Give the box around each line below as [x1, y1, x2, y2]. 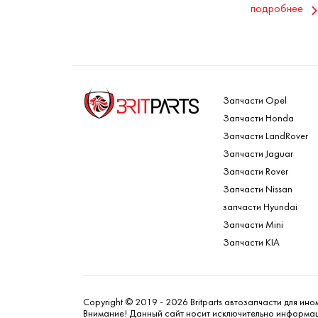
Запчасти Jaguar [223, 150, 293, 160]
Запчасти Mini [223, 221, 283, 231]
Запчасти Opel [223, 97, 287, 106]
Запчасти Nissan [223, 185, 292, 195]
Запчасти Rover [223, 168, 288, 177]
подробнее [251, 4, 303, 16]
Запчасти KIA [223, 238, 280, 248]
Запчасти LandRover [223, 132, 308, 142]
